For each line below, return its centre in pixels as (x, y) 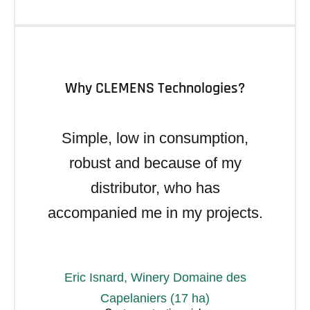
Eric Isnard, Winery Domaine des (155, 277)
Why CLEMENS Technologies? (155, 88)
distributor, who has (155, 188)
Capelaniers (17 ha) (155, 298)
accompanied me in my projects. (155, 212)
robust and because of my (155, 163)
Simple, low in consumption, (155, 138)
